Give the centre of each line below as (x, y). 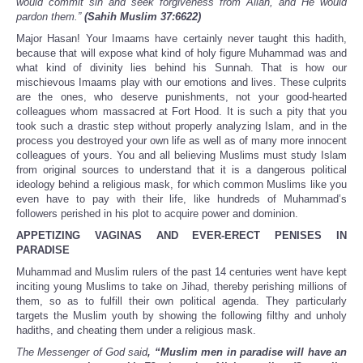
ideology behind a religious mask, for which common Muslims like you (181, 185)
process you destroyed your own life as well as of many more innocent (181, 141)
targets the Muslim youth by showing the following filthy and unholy (181, 316)
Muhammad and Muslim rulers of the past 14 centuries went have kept (181, 272)
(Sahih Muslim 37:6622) (143, 17)
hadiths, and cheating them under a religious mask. (136, 331)
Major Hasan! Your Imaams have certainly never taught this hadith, (181, 39)
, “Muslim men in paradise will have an (248, 352)
